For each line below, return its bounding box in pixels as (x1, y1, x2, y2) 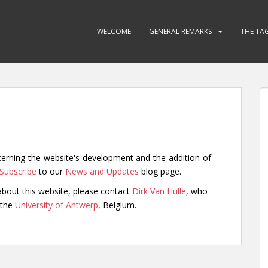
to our (36, 166, 65, 177)
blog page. (139, 166, 181, 177)
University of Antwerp (15, 199, 98, 211)
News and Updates (65, 166, 139, 177)
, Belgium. (98, 199, 136, 211)
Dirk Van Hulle (132, 185, 186, 197)
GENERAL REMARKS (149, 26, 212, 36)
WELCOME (97, 26, 131, 36)
